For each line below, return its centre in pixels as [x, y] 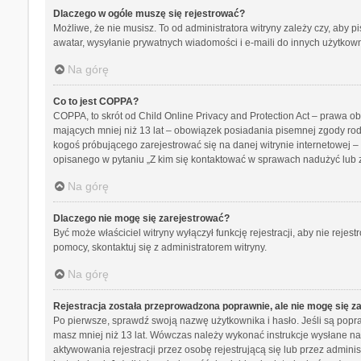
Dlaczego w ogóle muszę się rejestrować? [149, 14]
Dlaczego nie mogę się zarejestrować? [141, 219]
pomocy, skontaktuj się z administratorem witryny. [160, 248]
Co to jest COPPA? [95, 102]
